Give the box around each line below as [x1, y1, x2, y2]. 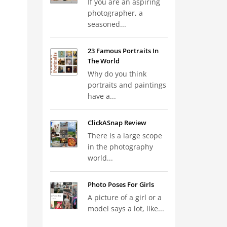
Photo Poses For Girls [87, 180, 154, 189]
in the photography [87, 142, 153, 152]
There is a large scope [87, 131, 162, 140]
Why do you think [87, 69, 146, 79]
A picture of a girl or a [87, 193, 162, 202]
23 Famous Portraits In [87, 46, 159, 55]
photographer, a [87, 8, 143, 18]
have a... [87, 91, 116, 101]
